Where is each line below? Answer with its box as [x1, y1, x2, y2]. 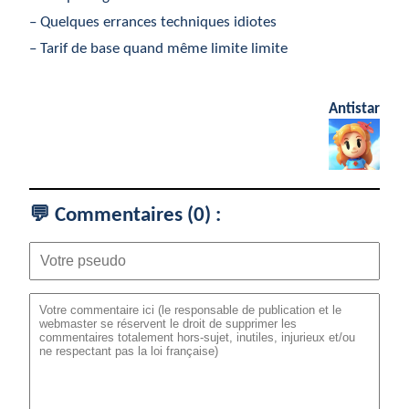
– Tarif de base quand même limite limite [29, 40, 288, 57]
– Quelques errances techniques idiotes [29, 14, 277, 30]
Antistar [329, 100, 380, 117]
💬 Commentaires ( [29, 204, 194, 226]
